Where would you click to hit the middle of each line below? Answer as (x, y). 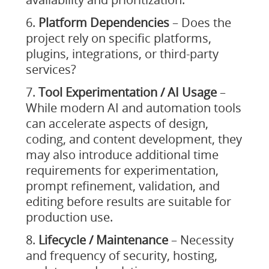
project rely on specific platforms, (118, 38)
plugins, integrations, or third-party (122, 54)
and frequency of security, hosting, (121, 255)
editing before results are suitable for (128, 201)
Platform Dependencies (104, 23)
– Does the (200, 23)
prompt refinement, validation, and (122, 186)
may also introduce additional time (122, 155)
